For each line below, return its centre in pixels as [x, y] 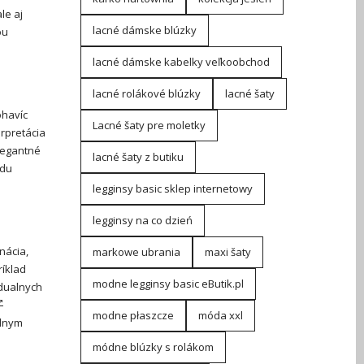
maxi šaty [227, 252]
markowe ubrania [136, 252]
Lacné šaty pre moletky [149, 125]
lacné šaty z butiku [138, 157]
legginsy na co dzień [142, 220]
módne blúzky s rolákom [153, 347]
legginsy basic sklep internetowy [172, 188]
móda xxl [220, 315]
